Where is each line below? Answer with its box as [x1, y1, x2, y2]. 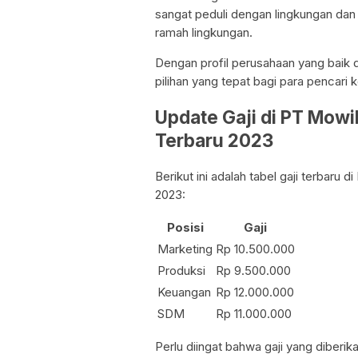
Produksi [157, 262, 205, 278]
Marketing [157, 241, 213, 257]
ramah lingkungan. [155, 25, 253, 41]
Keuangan [157, 284, 211, 300]
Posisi [166, 219, 204, 235]
